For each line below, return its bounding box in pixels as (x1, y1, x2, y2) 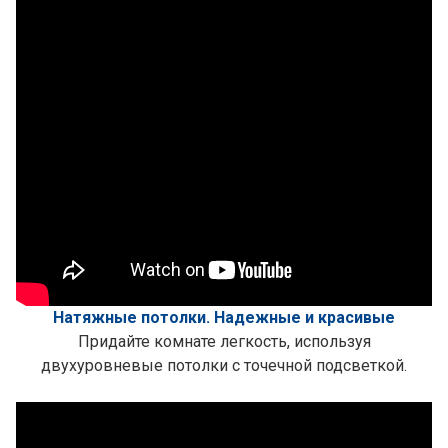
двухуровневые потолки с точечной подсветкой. (41, 356, 407, 375)
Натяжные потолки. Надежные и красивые (53, 308, 395, 327)
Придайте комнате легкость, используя (77, 332, 371, 351)
